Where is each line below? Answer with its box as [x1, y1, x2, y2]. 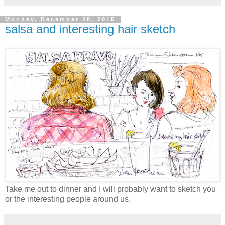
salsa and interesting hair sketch [5, 22, 175, 36]
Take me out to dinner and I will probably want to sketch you [5, 184, 216, 193]
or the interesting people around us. [5, 194, 131, 203]
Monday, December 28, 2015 [5, 16, 116, 22]
